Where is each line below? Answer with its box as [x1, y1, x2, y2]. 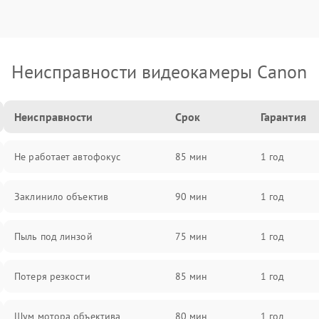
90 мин [174, 190, 208, 203]
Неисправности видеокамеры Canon [11, 60, 308, 83]
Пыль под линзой [14, 230, 93, 243]
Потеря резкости [14, 270, 90, 283]
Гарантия [260, 110, 306, 124]
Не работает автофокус [14, 150, 121, 163]
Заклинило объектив [14, 190, 108, 203]
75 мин [174, 230, 208, 243]
